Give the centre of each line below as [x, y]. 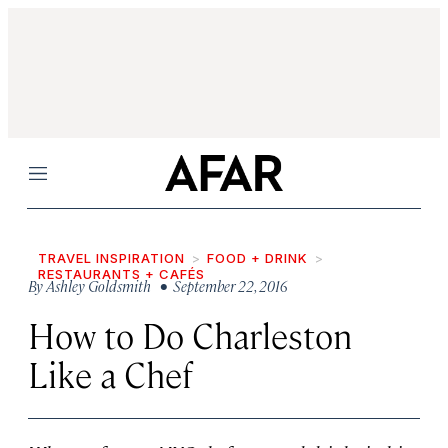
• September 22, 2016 [221, 285]
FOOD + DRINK [257, 258]
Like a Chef [110, 373]
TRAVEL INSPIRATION [111, 258]
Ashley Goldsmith [98, 285]
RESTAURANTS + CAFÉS [121, 274]
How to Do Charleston [190, 334]
